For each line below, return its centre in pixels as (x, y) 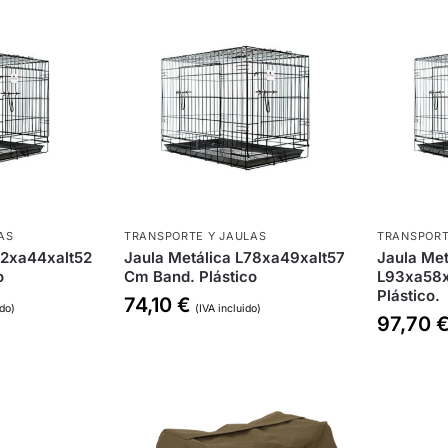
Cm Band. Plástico (191, 276)
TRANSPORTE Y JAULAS (195, 235)
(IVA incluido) (228, 308)
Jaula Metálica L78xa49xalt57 (235, 257)
